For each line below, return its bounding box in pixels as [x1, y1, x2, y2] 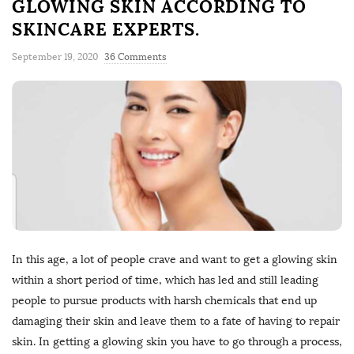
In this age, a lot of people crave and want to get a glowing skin [12, 253, 337, 267]
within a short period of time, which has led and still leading [12, 273, 318, 288]
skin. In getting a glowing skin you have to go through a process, [12, 335, 342, 349]
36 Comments [104, 51, 167, 63]
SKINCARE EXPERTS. [12, 18, 200, 41]
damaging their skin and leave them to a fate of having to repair [12, 314, 340, 329]
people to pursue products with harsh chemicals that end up [12, 294, 317, 308]
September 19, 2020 [12, 51, 98, 63]
